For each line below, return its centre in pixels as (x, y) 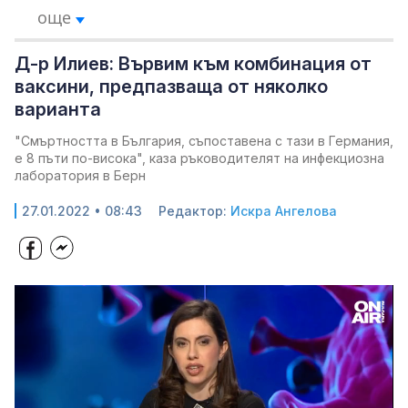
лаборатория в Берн (80, 175)
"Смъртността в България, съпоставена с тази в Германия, (204, 141)
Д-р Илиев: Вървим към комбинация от (193, 64)
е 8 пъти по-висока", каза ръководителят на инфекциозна (199, 158)
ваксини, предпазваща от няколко (171, 87)
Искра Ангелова (284, 211)
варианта (58, 109)
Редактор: (194, 211)
